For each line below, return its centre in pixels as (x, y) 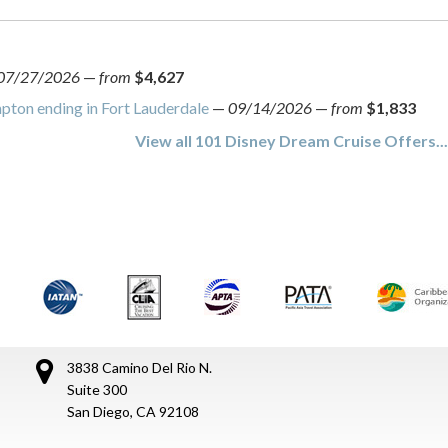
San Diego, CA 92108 (133, 411)
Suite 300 (97, 389)
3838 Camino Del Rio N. (139, 367)
